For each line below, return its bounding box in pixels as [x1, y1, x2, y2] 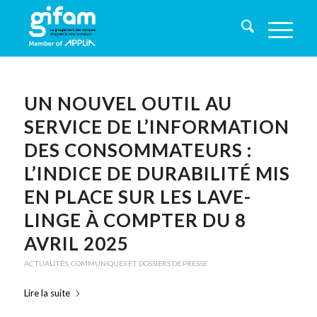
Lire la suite [23, 287, 70, 299]
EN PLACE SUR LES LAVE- [23, 185, 251, 208]
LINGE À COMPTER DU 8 [23, 209, 246, 231]
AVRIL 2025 [23, 232, 129, 255]
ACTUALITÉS [23, 259, 68, 267]
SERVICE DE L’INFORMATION [23, 115, 289, 138]
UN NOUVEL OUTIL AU [23, 92, 232, 115]
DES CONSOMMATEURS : [23, 139, 252, 161]
